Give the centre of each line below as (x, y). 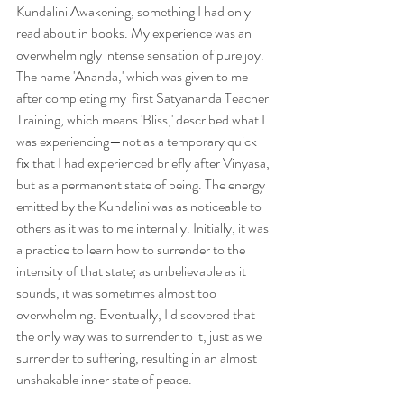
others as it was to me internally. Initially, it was (144, 228)
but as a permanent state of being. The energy (142, 184)
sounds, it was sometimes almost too (118, 293)
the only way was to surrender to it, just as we (140, 336)
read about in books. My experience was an (135, 33)
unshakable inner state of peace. (106, 379)
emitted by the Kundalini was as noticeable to (140, 206)
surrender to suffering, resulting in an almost (138, 358)
